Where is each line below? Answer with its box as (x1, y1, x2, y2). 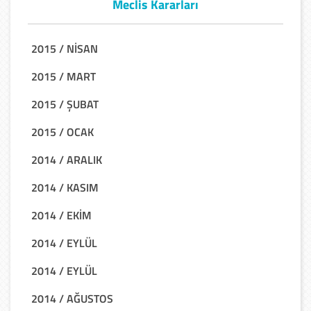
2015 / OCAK (31, 123, 94, 140)
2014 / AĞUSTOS (31, 289, 113, 307)
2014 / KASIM (31, 178, 99, 196)
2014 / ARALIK (31, 151, 102, 168)
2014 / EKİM (31, 206, 92, 224)
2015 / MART (31, 67, 96, 85)
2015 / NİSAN (31, 40, 98, 57)
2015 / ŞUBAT (31, 95, 99, 112)
